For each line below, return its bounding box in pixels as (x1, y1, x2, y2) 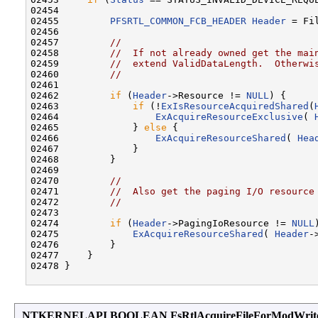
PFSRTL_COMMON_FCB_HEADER (110, 15, 246, 26)
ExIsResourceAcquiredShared (161, 100, 309, 111)
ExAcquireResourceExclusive (155, 111, 303, 122)
